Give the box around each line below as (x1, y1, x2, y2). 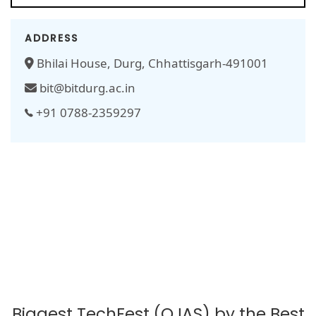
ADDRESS (25, 31, 78, 46)
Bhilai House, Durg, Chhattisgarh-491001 (34, 55, 268, 72)
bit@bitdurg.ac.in (37, 80, 135, 97)
